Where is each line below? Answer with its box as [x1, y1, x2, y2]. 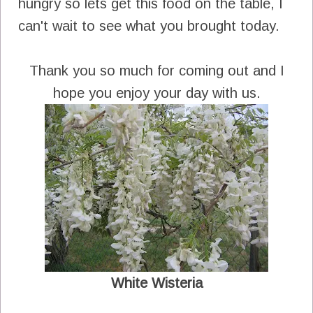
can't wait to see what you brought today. [18, 17, 279, 34]
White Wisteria [110, 275, 203, 291]
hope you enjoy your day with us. [52, 85, 261, 101]
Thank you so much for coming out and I [29, 62, 284, 78]
